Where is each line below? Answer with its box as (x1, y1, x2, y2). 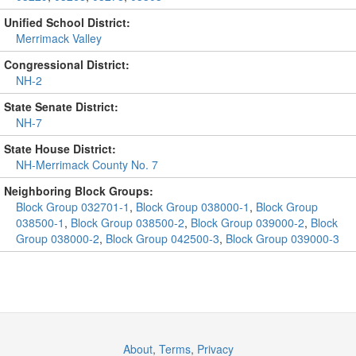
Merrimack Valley (16, 29, 102, 46)
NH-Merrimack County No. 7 (16, 156, 158, 172)
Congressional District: (4, 56, 130, 72)
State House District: (4, 140, 116, 157)
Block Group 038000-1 (136, 198, 250, 215)
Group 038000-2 (16, 230, 99, 246)
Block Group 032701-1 (16, 198, 130, 215)
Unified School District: (4, 14, 130, 30)
